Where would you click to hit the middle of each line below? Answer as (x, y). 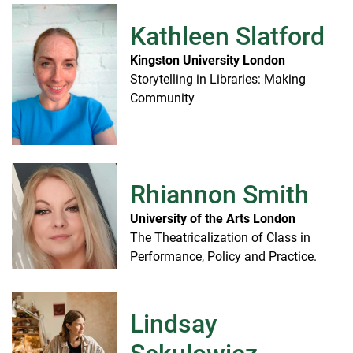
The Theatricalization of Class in (220, 238)
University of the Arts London (213, 219)
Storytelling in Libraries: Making (218, 79)
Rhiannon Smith (219, 195)
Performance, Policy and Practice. (223, 257)
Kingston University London (208, 60)
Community (162, 98)
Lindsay (174, 323)
